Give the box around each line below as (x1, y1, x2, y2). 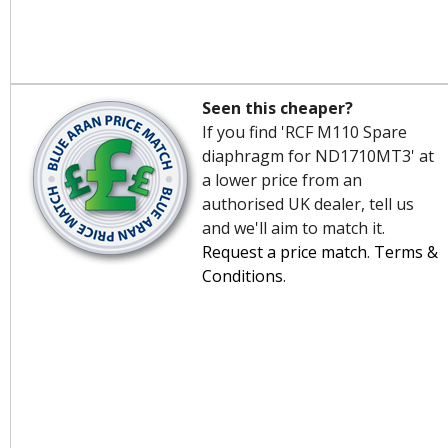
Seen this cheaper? (202, 97, 353, 119)
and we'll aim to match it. (202, 217, 385, 239)
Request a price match (202, 241, 367, 263)
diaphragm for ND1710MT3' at (202, 145, 434, 167)
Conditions (202, 265, 283, 287)
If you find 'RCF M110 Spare (202, 121, 407, 143)
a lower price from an (202, 169, 362, 191)
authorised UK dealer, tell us (202, 193, 414, 215)
